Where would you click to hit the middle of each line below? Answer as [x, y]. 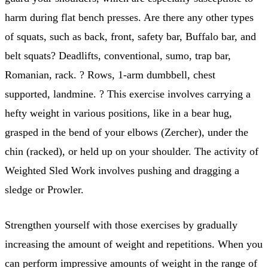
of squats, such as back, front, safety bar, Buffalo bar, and [130, 36]
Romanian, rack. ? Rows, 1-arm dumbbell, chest [110, 74]
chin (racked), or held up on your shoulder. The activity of [132, 151]
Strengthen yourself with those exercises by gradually [121, 225]
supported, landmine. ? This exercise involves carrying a [128, 94]
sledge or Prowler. [44, 189]
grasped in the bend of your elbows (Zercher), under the [127, 132]
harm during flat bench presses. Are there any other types [129, 17]
